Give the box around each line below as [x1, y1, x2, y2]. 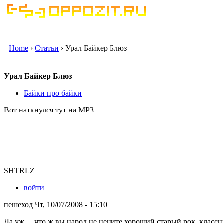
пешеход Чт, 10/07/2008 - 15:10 [4, 200, 107, 209]
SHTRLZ [4, 166, 35, 175]
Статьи [35, 44, 59, 52]
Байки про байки [24, 88, 82, 97]
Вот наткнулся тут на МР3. [4, 105, 96, 114]
